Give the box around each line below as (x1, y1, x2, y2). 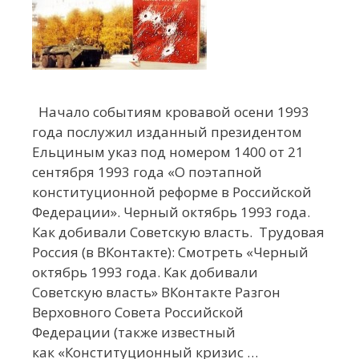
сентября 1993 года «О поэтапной (32, 163, 262, 182)
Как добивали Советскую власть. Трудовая (32, 223, 325, 242)
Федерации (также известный (32, 323, 236, 342)
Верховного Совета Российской (32, 303, 244, 322)
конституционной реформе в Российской (32, 183, 312, 202)
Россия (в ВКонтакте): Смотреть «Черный (32, 243, 309, 262)
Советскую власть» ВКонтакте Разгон (32, 283, 280, 302)
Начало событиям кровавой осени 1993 (32, 103, 309, 122)
